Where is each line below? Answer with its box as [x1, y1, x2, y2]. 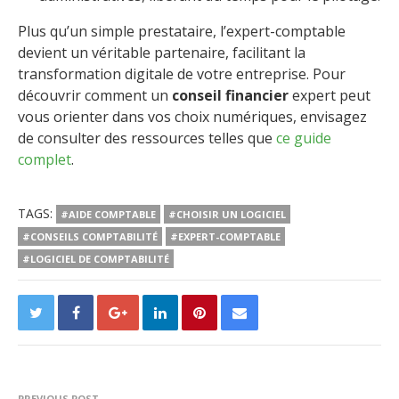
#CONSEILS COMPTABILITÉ [22, 230, 158, 244]
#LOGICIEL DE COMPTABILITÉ [22, 252, 169, 266]
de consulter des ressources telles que [18, 128, 276, 149]
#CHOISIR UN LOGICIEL [168, 208, 286, 222]
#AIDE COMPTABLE [61, 208, 156, 222]
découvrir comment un [18, 85, 172, 106]
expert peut [289, 85, 370, 106]
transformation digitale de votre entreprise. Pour [18, 64, 346, 85]
